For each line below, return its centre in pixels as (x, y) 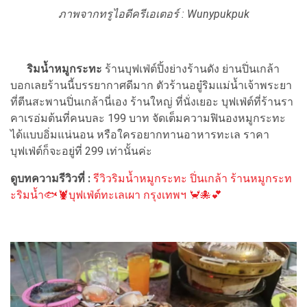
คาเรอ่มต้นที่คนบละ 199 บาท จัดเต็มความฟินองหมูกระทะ (148, 118)
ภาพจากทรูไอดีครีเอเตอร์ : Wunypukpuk (153, 14)
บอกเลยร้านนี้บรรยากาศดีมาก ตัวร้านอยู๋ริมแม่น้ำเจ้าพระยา (151, 85)
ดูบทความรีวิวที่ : (52, 178)
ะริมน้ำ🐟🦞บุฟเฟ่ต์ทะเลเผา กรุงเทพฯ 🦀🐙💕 (116, 195)
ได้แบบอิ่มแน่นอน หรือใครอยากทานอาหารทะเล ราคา (140, 134)
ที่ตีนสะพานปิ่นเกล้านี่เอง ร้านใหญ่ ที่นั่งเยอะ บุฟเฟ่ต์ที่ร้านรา (152, 101)
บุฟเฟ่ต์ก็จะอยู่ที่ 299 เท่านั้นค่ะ (81, 151)
